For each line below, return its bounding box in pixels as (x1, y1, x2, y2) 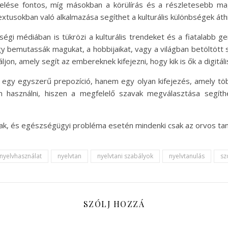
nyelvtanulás (169, 152, 205, 160)
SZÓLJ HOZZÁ (83, 198, 145, 209)
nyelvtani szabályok (97, 152, 153, 160)
